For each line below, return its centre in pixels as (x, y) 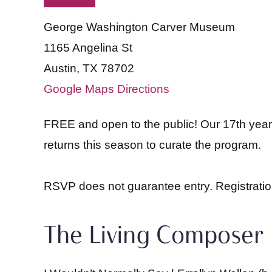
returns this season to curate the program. (152, 145)
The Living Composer (154, 234)
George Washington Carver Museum (139, 27)
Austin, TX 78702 (89, 68)
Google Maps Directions (107, 89)
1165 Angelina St (88, 48)
